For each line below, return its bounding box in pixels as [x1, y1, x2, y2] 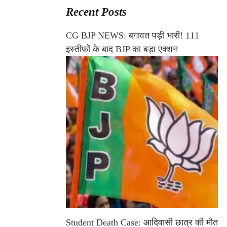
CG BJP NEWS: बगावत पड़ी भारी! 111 [66, 30, 199, 41]
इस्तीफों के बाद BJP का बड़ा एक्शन [66, 44, 178, 55]
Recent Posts [66, 6, 127, 19]
